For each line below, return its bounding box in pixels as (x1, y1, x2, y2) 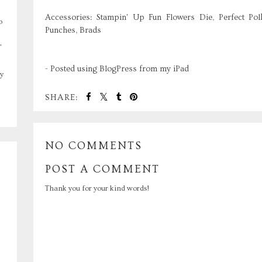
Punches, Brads (45, 25, 101, 35)
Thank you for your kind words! (45, 184, 149, 193)
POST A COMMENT (45, 163, 160, 176)
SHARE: (45, 92, 78, 102)
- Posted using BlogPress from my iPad (45, 64, 189, 74)
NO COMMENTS (45, 139, 142, 152)
